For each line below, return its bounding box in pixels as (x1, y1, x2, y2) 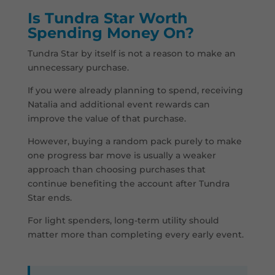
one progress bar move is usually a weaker (27, 150, 216, 161)
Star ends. (27, 192, 72, 204)
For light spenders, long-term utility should (27, 215, 219, 227)
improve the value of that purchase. (27, 113, 186, 125)
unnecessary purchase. (27, 62, 129, 74)
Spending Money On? (27, 24, 194, 42)
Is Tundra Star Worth (27, 9, 188, 28)
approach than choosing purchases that (27, 164, 206, 176)
